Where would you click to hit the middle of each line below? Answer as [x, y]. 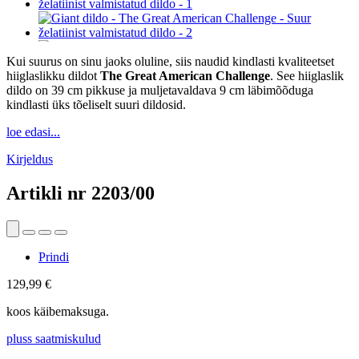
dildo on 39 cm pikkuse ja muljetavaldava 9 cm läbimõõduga [160, 91]
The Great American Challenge [185, 76]
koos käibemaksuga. [58, 311]
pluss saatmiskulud [54, 338]
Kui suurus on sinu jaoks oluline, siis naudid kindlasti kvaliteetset [170, 62]
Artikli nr [49, 194]
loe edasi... [33, 132]
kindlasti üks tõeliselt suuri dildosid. [96, 105]
